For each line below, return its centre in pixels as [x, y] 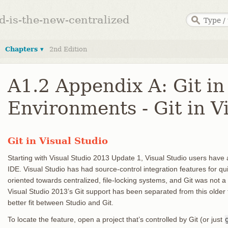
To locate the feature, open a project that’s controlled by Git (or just [116, 219]
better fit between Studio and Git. [61, 203]
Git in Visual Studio [58, 141]
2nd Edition [68, 49]
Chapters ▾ [24, 49]
